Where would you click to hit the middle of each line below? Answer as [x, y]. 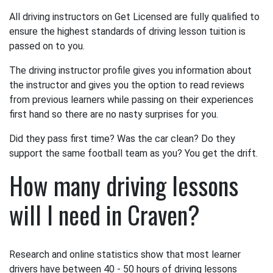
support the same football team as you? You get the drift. [133, 153]
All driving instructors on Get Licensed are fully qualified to [134, 17]
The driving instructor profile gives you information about [130, 70]
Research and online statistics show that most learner [125, 254]
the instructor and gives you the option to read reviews [127, 85]
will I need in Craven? [105, 214]
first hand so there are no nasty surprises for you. [114, 114]
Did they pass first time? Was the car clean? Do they [122, 139]
